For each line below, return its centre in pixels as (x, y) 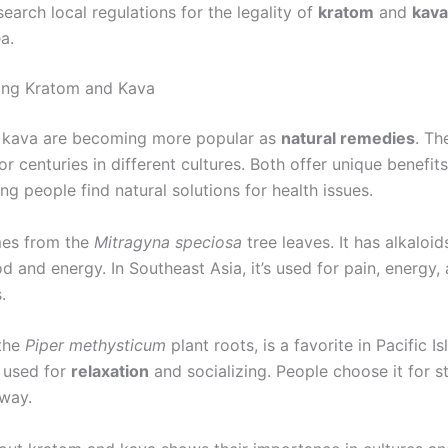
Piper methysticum (95, 345)
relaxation (110, 371)
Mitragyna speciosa (168, 241)
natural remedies (348, 138)
